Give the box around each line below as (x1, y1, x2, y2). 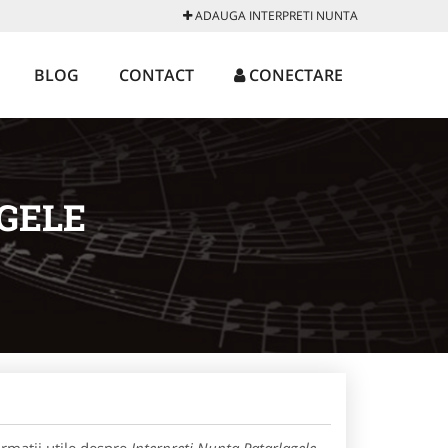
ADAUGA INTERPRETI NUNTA (192, 7, 358, 24)
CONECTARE (245, 64, 343, 86)
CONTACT (119, 64, 194, 86)
